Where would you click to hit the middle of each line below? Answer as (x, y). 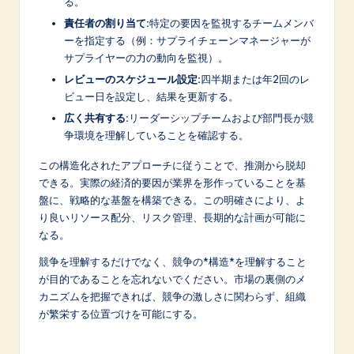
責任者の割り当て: (107, 23)
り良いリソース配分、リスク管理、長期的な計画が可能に (172, 218)
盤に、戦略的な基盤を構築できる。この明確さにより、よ (172, 200)
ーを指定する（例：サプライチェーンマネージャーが (187, 41)
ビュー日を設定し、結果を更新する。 (151, 97)
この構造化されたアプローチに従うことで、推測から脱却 (172, 166)
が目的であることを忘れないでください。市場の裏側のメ (172, 279)
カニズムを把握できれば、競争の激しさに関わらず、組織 (172, 297)
